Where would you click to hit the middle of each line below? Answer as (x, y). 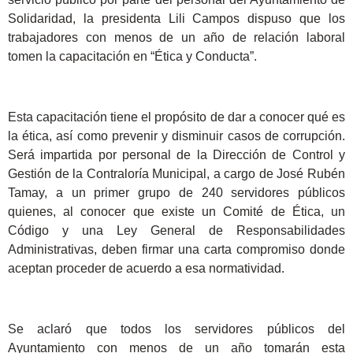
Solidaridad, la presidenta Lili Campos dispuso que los (176, 19)
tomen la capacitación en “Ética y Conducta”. (132, 57)
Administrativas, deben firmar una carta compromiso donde (176, 250)
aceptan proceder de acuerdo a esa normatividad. (146, 269)
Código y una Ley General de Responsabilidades (176, 231)
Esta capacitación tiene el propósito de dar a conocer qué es (176, 117)
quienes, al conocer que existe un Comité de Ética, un (176, 212)
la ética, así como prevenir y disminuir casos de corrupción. (176, 136)
